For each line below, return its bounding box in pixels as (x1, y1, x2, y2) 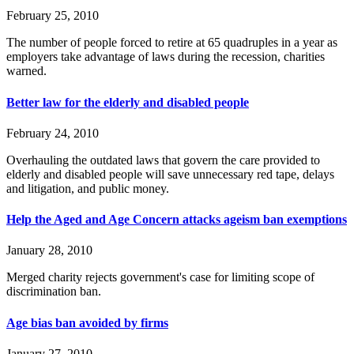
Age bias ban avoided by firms (6, 315, 168, 330)
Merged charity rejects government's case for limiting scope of (6, 270, 314, 284)
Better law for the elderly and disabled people (6, 95, 249, 109)
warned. (6, 64, 50, 78)
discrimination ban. (6, 284, 101, 299)
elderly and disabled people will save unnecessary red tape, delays (6, 167, 334, 181)
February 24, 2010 (6, 126, 99, 140)
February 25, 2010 (6, 9, 99, 23)
